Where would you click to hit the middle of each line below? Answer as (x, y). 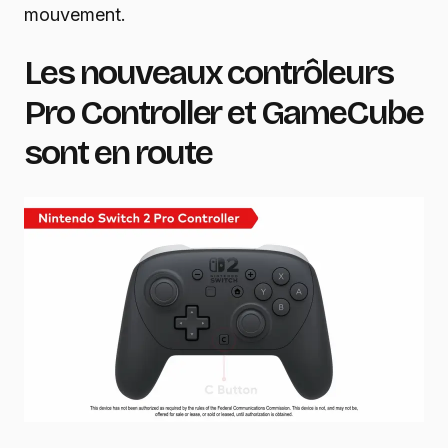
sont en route (118, 153)
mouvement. (75, 15)
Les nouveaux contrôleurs (209, 73)
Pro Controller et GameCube (223, 113)
